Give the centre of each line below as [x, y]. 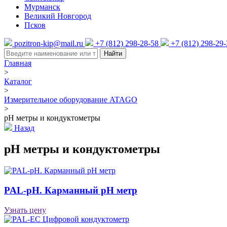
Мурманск [42, 7]
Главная [18, 63]
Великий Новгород [58, 16]
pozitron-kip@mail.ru [49, 43]
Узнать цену [25, 210]
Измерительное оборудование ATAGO [71, 99]
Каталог [18, 81]
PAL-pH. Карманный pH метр [71, 191]
